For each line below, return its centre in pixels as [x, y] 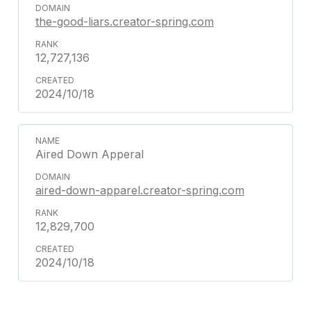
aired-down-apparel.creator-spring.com [140, 190]
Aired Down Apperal [90, 154]
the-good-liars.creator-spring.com [125, 22]
